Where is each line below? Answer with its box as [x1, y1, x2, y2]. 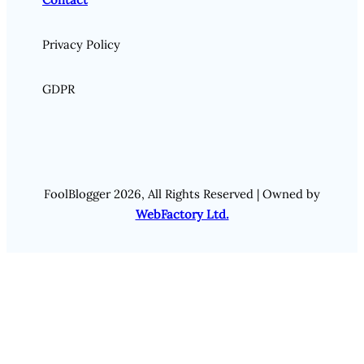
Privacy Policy [42, 36, 120, 52]
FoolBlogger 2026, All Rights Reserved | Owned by [44, 186, 320, 202]
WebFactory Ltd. [135, 206, 229, 223]
